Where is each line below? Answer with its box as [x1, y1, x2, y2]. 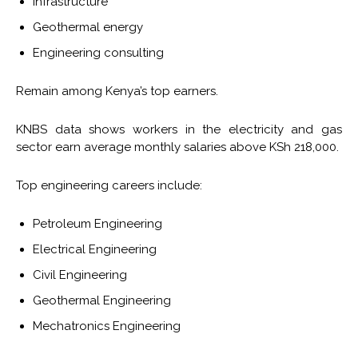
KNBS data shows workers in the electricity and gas [16, 122, 342, 137]
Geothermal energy [33, 20, 143, 35]
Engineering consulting [33, 46, 164, 61]
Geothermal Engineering [33, 293, 171, 308]
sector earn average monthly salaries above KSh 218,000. [16, 140, 339, 155]
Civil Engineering [33, 268, 127, 283]
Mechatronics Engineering [33, 319, 181, 334]
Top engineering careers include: [16, 178, 202, 193]
